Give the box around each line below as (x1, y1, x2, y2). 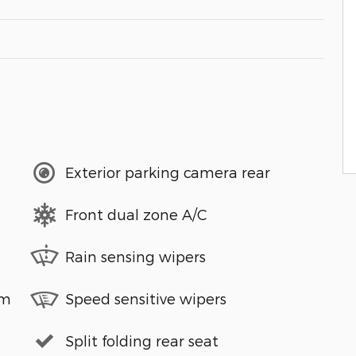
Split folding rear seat (65, 332, 219, 349)
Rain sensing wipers (65, 248, 206, 265)
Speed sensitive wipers (65, 290, 226, 307)
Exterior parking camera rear (65, 164, 270, 180)
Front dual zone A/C (65, 206, 207, 222)
